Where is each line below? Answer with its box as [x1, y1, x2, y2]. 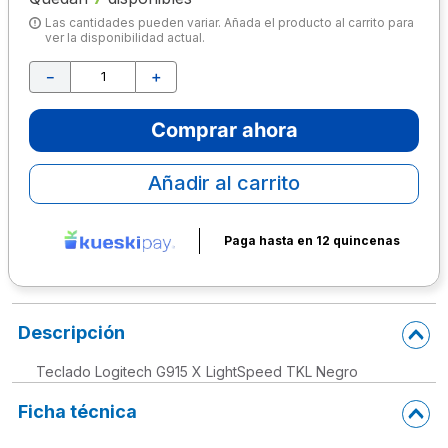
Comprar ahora [150, 117, 298, 142]
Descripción [18, 321, 125, 343]
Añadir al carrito [148, 170, 300, 195]
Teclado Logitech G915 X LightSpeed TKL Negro [36, 362, 358, 380]
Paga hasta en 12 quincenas [223, 233, 400, 249]
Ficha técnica [18, 400, 137, 422]
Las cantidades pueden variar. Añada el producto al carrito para [45, 14, 414, 30]
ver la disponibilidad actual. [45, 29, 205, 45]
